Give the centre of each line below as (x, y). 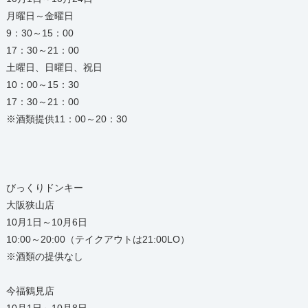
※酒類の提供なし (44, 256)
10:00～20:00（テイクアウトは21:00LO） (98, 239)
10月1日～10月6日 (46, 222)
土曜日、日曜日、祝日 (54, 67)
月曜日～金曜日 (40, 16)
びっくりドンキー (44, 188)
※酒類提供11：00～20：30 (66, 119)
